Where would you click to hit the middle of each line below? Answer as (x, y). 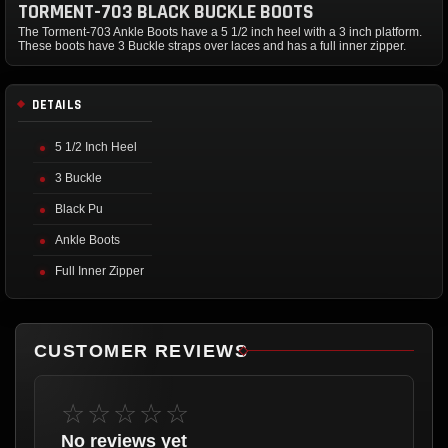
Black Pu (79, 208)
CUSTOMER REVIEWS (141, 350)
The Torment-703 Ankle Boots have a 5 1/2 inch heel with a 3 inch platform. (220, 31)
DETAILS (57, 104)
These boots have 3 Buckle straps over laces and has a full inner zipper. (212, 45)
